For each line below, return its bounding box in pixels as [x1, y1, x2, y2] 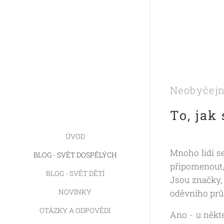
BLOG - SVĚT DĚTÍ [45, 168, 104, 178]
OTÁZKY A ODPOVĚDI [39, 205, 110, 215]
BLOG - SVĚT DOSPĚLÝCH [33, 150, 117, 159]
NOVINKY [58, 187, 91, 196]
